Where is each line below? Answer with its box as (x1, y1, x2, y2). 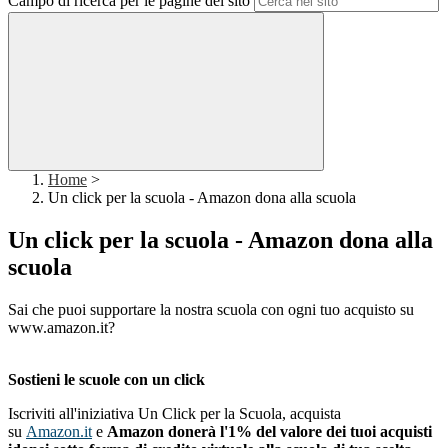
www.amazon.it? (8, 319, 115, 337)
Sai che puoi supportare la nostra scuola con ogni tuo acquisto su (8, 301, 414, 319)
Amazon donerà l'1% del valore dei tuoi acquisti (107, 423, 432, 441)
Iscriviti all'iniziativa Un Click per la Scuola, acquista (8, 405, 341, 423)
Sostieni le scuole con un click (8, 371, 205, 389)
